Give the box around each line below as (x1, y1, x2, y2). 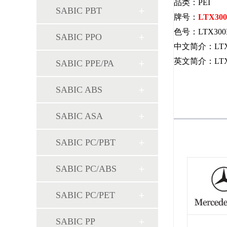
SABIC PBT (56, 6, 102, 16)
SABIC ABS (56, 85, 102, 95)
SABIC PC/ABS (56, 164, 117, 174)
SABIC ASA (56, 111, 103, 121)
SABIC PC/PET (56, 190, 115, 200)
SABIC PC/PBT (56, 137, 116, 147)
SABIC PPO (56, 32, 102, 42)
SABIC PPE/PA (56, 58, 114, 68)
